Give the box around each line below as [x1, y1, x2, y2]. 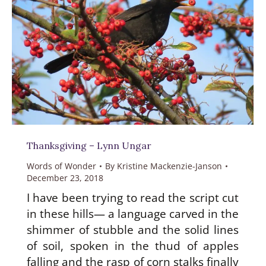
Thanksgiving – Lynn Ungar [27, 140, 151, 152]
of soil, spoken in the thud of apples [27, 238, 239, 254]
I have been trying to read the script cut [27, 190, 239, 206]
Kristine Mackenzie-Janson [117, 160, 222, 172]
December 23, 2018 [27, 172, 103, 184]
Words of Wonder [27, 160, 96, 172]
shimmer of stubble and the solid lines [27, 222, 239, 238]
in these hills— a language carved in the [27, 206, 239, 222]
